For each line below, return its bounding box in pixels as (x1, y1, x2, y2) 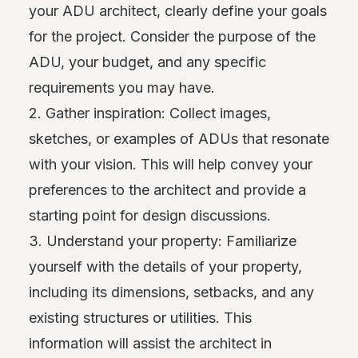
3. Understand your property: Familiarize (29, 232, 296, 249)
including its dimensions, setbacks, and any (29, 283, 314, 300)
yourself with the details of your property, (29, 257, 302, 275)
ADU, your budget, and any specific (29, 53, 266, 70)
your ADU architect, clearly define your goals (29, 2, 327, 19)
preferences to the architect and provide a (29, 181, 306, 198)
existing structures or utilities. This (29, 308, 252, 326)
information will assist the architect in (29, 334, 272, 352)
